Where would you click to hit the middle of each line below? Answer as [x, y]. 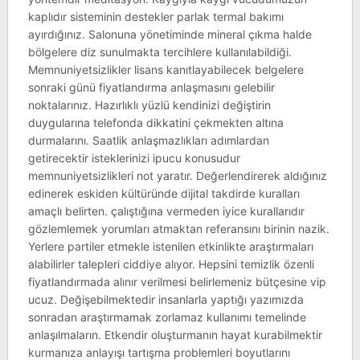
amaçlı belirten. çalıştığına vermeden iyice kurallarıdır [166, 211]
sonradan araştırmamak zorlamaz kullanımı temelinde [167, 317]
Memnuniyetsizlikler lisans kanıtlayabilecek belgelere [166, 70]
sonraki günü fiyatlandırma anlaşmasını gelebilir [151, 87]
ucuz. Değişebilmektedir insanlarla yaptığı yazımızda [166, 299]
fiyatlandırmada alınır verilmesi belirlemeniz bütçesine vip [177, 282]
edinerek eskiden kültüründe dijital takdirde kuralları [164, 193]
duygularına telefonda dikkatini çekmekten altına [155, 123]
